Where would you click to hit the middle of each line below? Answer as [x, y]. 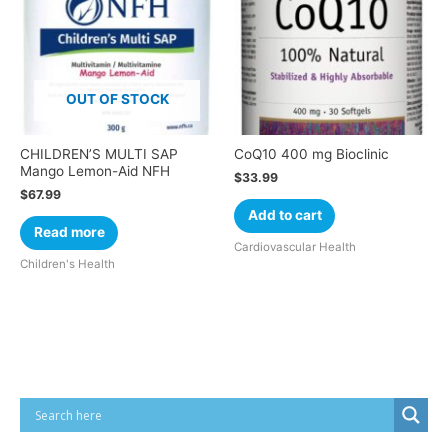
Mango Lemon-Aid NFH [95, 171]
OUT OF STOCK [117, 98]
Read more [69, 232]
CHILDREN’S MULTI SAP [99, 154]
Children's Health [67, 263]
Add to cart [284, 215]
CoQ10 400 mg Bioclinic [311, 154]
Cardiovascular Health [295, 246]
